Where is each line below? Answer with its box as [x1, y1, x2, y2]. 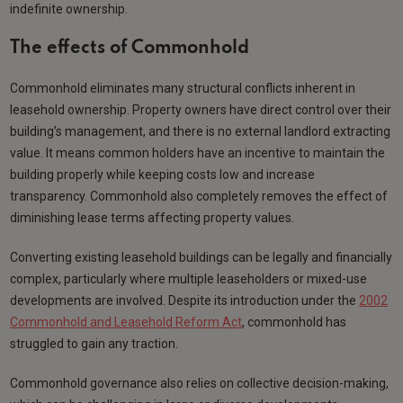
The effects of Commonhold [10, 40, 250, 58]
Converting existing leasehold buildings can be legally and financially [10, 250, 393, 265]
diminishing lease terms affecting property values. [10, 210, 295, 226]
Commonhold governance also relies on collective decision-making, [10, 376, 390, 391]
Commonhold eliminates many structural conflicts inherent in [10, 81, 356, 96]
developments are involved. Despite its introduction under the [10, 293, 360, 309]
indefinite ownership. [10, 2, 129, 17]
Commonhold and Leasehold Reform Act [10, 315, 243, 330]
